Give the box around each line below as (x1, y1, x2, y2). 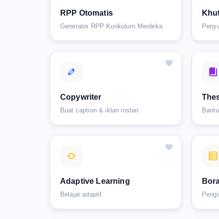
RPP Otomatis (60, 8, 113, 17)
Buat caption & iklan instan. (60, 106, 141, 114)
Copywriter (60, 92, 102, 101)
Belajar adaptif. (60, 190, 104, 198)
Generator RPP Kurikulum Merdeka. (60, 22, 165, 30)
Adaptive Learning (60, 176, 130, 185)
